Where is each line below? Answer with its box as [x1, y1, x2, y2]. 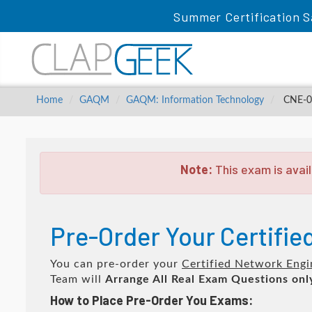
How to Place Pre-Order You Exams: [50, 292, 253, 308]
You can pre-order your [50, 258, 182, 270]
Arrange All [105, 274, 168, 285]
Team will [50, 274, 105, 285]
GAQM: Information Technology [126, 95, 264, 105]
